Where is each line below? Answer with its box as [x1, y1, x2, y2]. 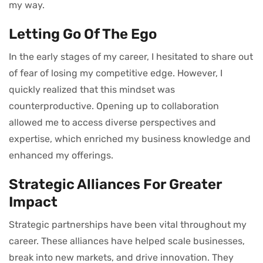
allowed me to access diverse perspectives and [9, 116, 216, 128]
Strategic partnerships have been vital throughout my [9, 218, 247, 230]
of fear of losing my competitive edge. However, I [9, 67, 222, 79]
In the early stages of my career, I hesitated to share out [9, 50, 253, 62]
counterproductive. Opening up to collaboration [9, 100, 219, 112]
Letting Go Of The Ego [9, 25, 157, 42]
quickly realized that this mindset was [9, 83, 175, 95]
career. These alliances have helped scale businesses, [9, 235, 245, 247]
